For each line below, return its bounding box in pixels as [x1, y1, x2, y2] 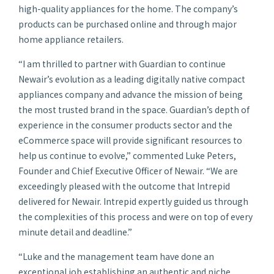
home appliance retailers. [18, 32, 124, 45]
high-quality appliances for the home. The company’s [18, 2, 238, 15]
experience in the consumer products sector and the [18, 118, 232, 131]
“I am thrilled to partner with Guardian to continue [18, 57, 226, 70]
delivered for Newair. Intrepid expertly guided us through [18, 194, 248, 207]
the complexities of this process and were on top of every [18, 210, 253, 223]
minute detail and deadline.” [18, 225, 132, 238]
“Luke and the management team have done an [18, 250, 214, 262]
